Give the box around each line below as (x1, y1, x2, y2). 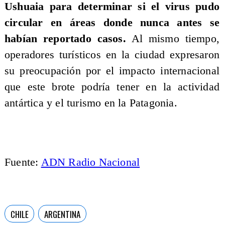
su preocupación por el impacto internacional (4, 65, 220, 77)
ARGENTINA (44, 207, 81, 220)
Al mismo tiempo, (126, 33, 220, 45)
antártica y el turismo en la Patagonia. (4, 97, 177, 109)
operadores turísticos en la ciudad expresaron (4, 49, 220, 61)
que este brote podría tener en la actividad (4, 81, 220, 93)
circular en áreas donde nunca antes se (4, 17, 220, 29)
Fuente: (4, 156, 41, 168)
